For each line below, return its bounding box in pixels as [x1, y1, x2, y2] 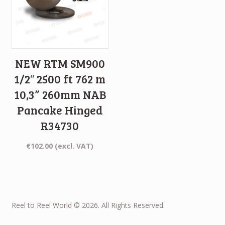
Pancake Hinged [17, 102, 103, 118]
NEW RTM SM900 [15, 55, 105, 71]
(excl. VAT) [55, 141, 94, 151]
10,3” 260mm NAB [14, 86, 106, 102]
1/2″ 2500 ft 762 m [14, 71, 106, 86]
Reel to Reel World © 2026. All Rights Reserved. [11, 200, 165, 210]
